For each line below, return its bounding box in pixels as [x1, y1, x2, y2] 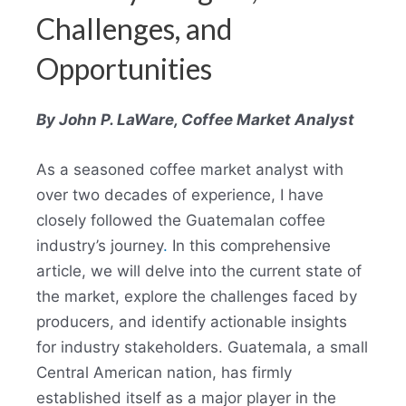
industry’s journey [36, 236, 163, 255]
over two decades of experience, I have [36, 185, 324, 204]
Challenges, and [36, 10, 232, 46]
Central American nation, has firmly [36, 362, 292, 382]
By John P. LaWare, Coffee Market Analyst [36, 110, 354, 129]
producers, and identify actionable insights [36, 312, 347, 331]
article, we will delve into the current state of [36, 261, 362, 280]
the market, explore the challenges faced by [36, 286, 357, 305]
